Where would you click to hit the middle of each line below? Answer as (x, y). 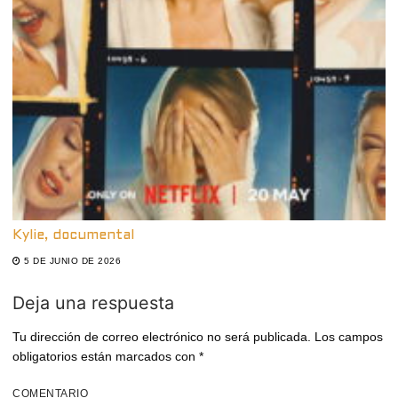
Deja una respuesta (93, 302)
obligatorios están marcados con (106, 356)
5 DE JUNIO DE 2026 (72, 260)
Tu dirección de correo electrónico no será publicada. (162, 336)
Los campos (347, 336)
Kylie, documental (73, 235)
